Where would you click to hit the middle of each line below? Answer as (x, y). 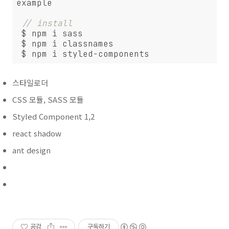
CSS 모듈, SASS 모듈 (48, 99)
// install (47, 23)
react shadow (37, 133)
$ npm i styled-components (85, 54)
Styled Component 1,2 (53, 116)
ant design (31, 150)
